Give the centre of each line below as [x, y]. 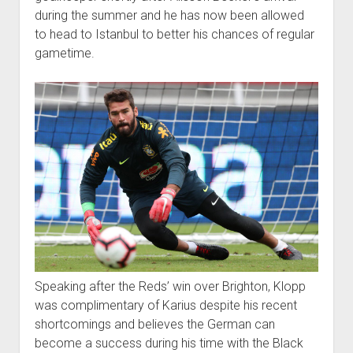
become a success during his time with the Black [169, 343]
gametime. [64, 54]
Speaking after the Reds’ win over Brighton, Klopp [170, 286]
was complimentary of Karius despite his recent [165, 305]
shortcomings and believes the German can [154, 324]
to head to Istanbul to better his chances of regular [174, 35]
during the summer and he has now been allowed [169, 16]
